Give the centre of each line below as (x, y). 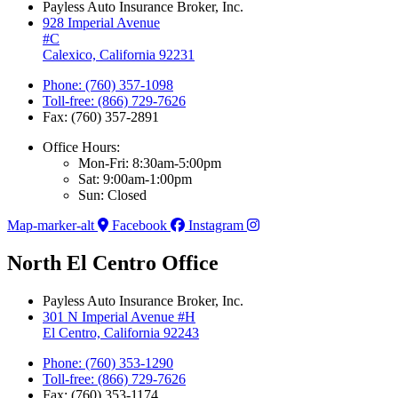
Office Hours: (81, 147)
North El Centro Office (113, 263)
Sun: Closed (112, 195)
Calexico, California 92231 (119, 55)
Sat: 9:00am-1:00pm (135, 179)
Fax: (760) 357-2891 (101, 117)
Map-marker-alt (51, 226)
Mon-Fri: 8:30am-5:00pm (150, 163)
